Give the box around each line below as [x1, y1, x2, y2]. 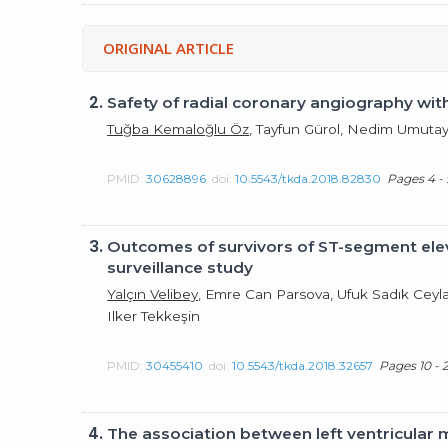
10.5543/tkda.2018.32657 [232, 357, 374, 373]
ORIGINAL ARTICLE [103, 38, 235, 58]
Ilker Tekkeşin [107, 307, 201, 324]
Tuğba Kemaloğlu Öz [107, 120, 250, 137]
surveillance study [107, 258, 254, 277]
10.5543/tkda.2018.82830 [235, 170, 382, 186]
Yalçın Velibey [107, 285, 199, 302]
